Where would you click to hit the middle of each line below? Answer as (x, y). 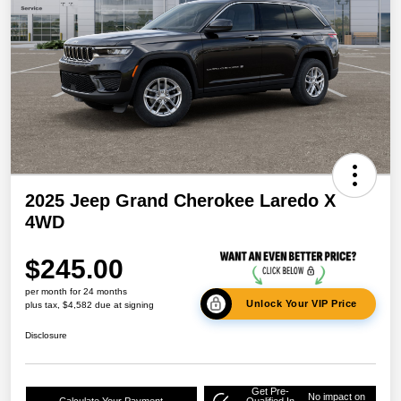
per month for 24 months (76, 291)
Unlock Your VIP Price (302, 304)
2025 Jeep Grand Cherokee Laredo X (180, 200)
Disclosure (46, 336)
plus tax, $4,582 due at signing (90, 304)
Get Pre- (270, 392)
